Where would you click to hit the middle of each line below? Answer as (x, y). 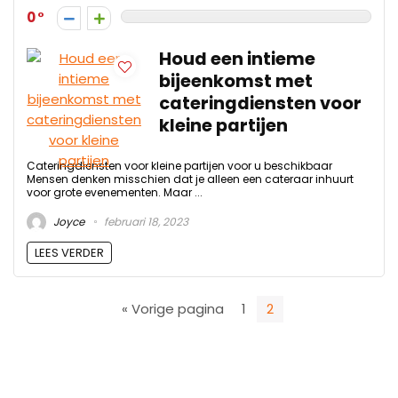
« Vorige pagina (172, 309)
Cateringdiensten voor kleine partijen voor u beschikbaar (179, 166)
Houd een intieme (237, 60)
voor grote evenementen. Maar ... (115, 193)
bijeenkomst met (236, 82)
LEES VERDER (69, 252)
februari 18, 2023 (145, 221)
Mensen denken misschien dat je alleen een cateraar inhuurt (190, 179)
